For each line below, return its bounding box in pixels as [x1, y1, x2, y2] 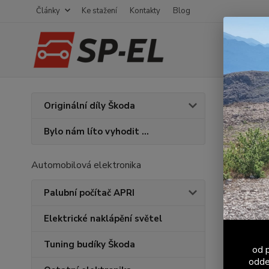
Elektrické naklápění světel [44, 213, 162, 225]
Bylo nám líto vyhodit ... [44, 125, 149, 138]
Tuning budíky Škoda [44, 238, 135, 250]
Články [36, 5, 60, 16]
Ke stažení [82, 5, 117, 16]
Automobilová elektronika [31, 159, 141, 172]
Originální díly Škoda [44, 100, 135, 112]
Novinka [235, 153, 264, 162]
